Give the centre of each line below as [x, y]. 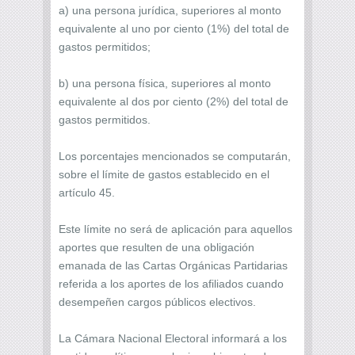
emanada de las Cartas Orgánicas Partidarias [173, 265]
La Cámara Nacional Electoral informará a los [173, 338]
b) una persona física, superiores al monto [165, 83]
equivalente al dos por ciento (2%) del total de [174, 101]
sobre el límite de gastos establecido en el [164, 174]
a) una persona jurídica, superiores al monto [170, 10]
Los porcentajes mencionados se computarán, [175, 156]
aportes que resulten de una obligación [157, 247]
